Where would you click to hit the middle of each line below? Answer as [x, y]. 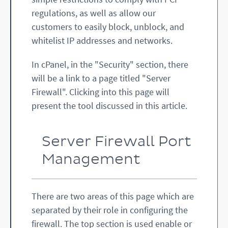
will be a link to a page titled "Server [101, 78]
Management [91, 160]
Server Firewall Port [117, 142]
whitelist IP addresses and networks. [102, 41]
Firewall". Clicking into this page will [101, 92]
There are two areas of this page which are [113, 196]
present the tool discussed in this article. [109, 106]
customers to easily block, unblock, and [108, 27]
